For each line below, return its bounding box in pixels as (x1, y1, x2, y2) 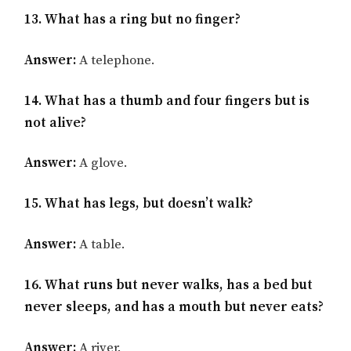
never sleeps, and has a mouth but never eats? (24, 298, 324, 316)
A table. (76, 235, 126, 253)
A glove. (76, 154, 128, 172)
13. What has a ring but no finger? (24, 10, 241, 28)
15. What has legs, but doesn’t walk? (24, 195, 254, 213)
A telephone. (79, 51, 156, 69)
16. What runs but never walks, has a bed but (24, 276, 313, 294)
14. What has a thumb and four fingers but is (24, 92, 310, 110)
